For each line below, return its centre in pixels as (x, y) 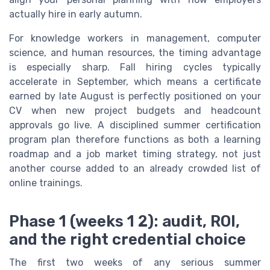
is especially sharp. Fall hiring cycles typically (135, 67)
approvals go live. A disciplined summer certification (135, 125)
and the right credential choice (127, 239)
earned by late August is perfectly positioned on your (135, 96)
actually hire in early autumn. (76, 14)
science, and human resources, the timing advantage (135, 52)
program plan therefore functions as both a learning (135, 139)
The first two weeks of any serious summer (135, 262)
